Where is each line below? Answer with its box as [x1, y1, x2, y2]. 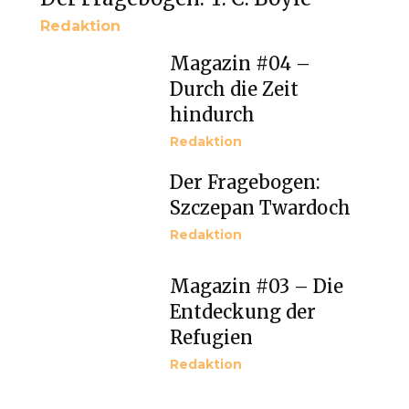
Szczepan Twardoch [170, 195, 351, 219]
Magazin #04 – [170, 51, 310, 75]
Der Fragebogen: [170, 170, 320, 194]
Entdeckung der [170, 299, 316, 323]
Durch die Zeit [170, 77, 299, 100]
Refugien [170, 325, 253, 349]
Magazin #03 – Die [170, 274, 343, 298]
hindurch [170, 102, 255, 126]
